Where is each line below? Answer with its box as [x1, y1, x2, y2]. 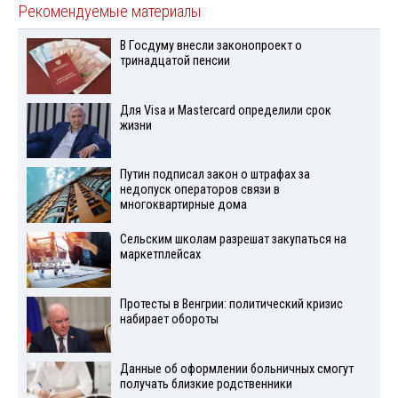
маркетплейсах [119, 247, 201, 263]
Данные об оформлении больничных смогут [119, 361, 354, 377]
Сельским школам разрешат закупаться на [119, 232, 346, 248]
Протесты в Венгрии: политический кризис [119, 296, 343, 312]
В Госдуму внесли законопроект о [119, 37, 302, 53]
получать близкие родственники [119, 376, 292, 392]
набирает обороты [119, 311, 219, 327]
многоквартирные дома [119, 197, 247, 213]
